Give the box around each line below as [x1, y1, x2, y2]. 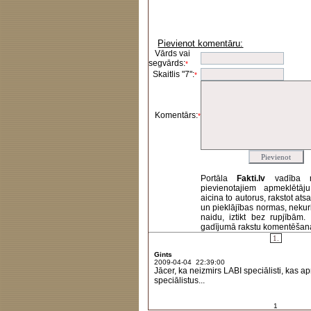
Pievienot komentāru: [158, 38, 244, 49]
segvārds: [149, 58, 185, 68]
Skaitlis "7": [149, 69, 194, 79]
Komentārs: [149, 110, 198, 120]
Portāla [201, 174, 237, 183]
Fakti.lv [237, 174, 275, 183]
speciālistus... [154, 276, 205, 285]
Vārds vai [149, 49, 190, 58]
